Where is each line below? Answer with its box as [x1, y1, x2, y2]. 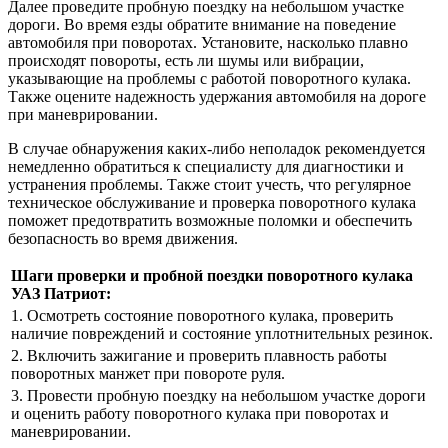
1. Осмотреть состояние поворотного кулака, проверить [11, 306, 393, 324]
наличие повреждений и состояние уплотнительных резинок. [11, 324, 433, 342]
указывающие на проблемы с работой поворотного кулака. [8, 69, 411, 87]
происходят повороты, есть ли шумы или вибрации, [8, 51, 364, 69]
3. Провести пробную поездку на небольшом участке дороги [11, 386, 426, 404]
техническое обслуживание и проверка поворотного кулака [8, 193, 416, 211]
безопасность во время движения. [8, 229, 238, 247]
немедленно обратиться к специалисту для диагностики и [8, 157, 404, 175]
